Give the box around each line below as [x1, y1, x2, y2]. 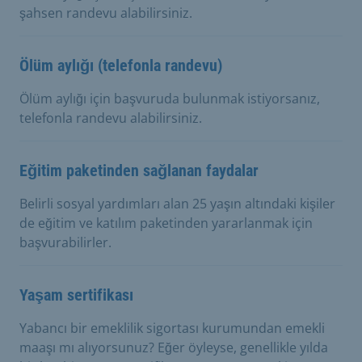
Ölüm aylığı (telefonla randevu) [19, 55, 222, 75]
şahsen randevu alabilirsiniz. [19, 3, 192, 22]
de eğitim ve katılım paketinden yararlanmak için [19, 213, 313, 232]
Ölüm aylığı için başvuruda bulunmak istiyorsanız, [19, 89, 320, 107]
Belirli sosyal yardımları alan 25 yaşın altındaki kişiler [19, 194, 335, 213]
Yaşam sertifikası [19, 284, 133, 305]
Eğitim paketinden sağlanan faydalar [19, 160, 259, 180]
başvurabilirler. [19, 233, 112, 251]
